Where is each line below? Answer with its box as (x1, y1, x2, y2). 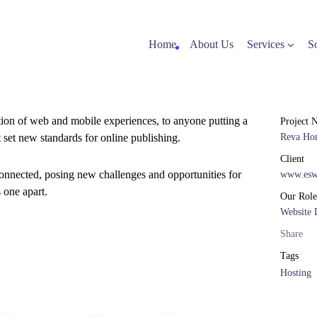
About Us (189, 38, 234, 50)
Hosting (280, 267, 311, 278)
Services (246, 38, 284, 50)
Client (280, 154, 304, 164)
